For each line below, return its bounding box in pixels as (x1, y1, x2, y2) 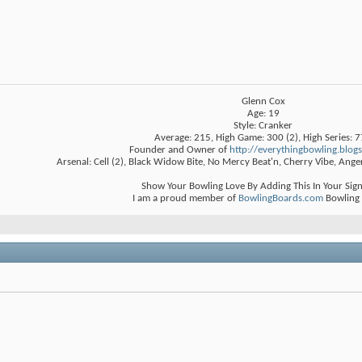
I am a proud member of (132, 193, 238, 204)
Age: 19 (246, 108, 280, 120)
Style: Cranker (234, 120, 293, 132)
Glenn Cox (241, 96, 285, 107)
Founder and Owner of (128, 145, 229, 156)
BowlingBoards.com (238, 193, 323, 204)
